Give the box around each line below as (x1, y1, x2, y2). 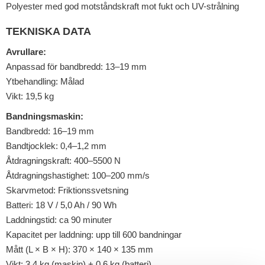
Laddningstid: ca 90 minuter (6, 215, 112, 225)
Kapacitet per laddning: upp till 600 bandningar (6, 230, 182, 240)
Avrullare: (6, 47, 46, 57)
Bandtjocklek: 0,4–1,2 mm (6, 141, 106, 151)
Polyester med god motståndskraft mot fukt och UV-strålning (6, 1, 239, 12)
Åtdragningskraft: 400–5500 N (6, 156, 121, 166)
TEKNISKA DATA (6, 25, 91, 38)
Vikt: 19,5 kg (6, 91, 54, 102)
